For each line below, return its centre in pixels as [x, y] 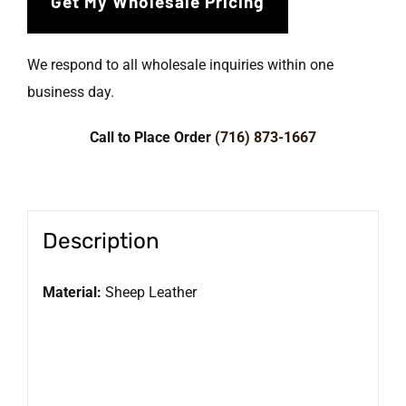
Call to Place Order [152, 138]
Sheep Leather [149, 292]
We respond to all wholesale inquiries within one [180, 65]
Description [101, 240]
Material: [72, 292]
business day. [71, 92]
